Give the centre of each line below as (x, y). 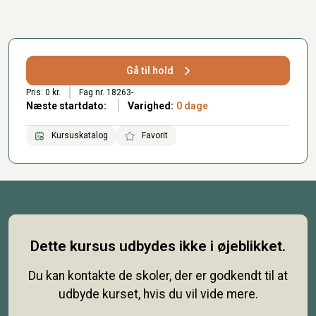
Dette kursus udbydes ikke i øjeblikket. (158, 246)
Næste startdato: (66, 106)
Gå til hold (150, 71)
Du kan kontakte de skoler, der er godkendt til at (158, 275)
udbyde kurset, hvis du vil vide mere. (158, 294)
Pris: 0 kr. (43, 92)
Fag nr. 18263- (106, 92)
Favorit (154, 135)
